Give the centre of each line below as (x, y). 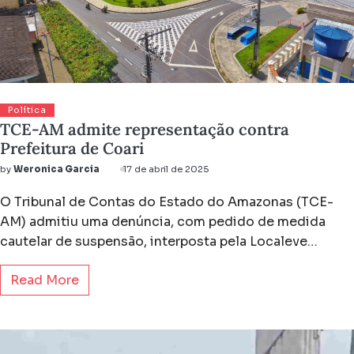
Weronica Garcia (56, 169)
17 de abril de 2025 (166, 169)
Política (27, 110)
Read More (45, 281)
